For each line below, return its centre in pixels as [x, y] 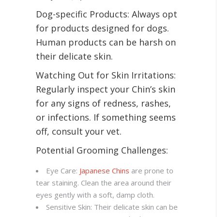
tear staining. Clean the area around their [104, 183]
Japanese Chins [104, 171]
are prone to [151, 171]
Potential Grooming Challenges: [102, 150]
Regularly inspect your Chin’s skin [106, 89]
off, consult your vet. [79, 132]
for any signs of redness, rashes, [103, 103]
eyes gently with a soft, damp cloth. [95, 195]
